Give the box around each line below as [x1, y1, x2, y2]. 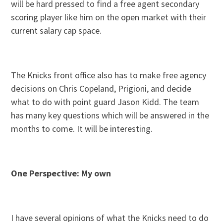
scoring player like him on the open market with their [11, 11, 207, 23]
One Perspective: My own [11, 167, 111, 179]
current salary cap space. [11, 24, 102, 36]
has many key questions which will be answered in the [11, 109, 210, 121]
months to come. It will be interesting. [11, 122, 153, 134]
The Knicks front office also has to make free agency [11, 69, 207, 81]
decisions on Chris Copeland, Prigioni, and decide [11, 82, 192, 94]
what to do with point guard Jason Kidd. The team [11, 96, 200, 108]
